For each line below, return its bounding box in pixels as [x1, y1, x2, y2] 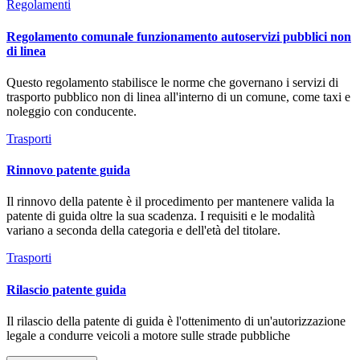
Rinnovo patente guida [6, 163, 130, 178]
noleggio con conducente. [6, 104, 137, 118]
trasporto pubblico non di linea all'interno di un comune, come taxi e [6, 89, 350, 104]
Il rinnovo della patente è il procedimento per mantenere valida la [6, 194, 334, 209]
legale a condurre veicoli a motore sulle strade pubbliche [6, 329, 290, 342]
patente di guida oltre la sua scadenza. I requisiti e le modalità [6, 209, 315, 223]
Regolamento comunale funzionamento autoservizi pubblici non [6, 29, 351, 43]
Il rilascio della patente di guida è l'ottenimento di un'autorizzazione [6, 314, 346, 328]
